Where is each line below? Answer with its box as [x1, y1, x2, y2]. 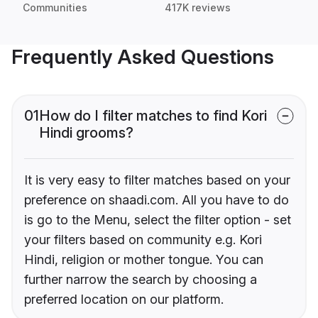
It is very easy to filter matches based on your [24, 172, 290, 188]
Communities [23, 1, 87, 14]
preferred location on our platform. [24, 292, 224, 307]
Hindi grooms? [39, 124, 133, 142]
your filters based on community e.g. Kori [24, 232, 262, 248]
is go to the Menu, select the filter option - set [24, 212, 291, 228]
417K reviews [165, 1, 231, 14]
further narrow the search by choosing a [24, 272, 257, 287]
